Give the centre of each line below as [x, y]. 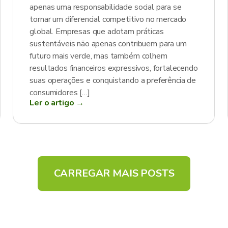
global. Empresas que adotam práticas [97, 32]
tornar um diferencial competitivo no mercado [108, 19]
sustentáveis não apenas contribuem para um [108, 44]
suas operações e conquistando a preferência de [113, 80]
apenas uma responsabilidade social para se [106, 7]
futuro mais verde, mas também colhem [98, 56]
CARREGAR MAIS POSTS [114, 173]
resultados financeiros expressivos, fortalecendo [114, 68]
